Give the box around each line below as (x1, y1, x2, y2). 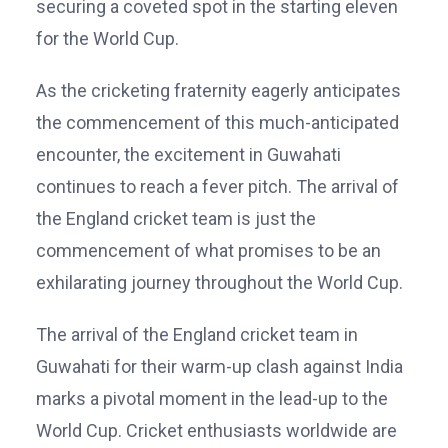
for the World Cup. (36, 27, 179, 49)
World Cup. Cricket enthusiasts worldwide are (36, 419, 397, 441)
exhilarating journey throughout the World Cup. (36, 271, 403, 293)
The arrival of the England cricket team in (36, 323, 358, 345)
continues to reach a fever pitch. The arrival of (36, 175, 399, 197)
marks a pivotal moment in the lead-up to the (36, 387, 388, 409)
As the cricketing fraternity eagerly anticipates (36, 79, 401, 101)
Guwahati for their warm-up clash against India (36, 355, 403, 377)
